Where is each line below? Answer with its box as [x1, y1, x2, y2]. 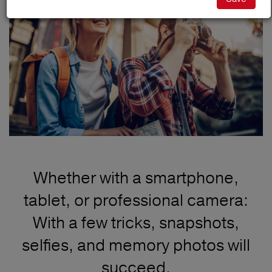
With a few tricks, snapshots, [33, 212, 239, 233]
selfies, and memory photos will [22, 234, 250, 256]
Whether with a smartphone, [33, 167, 239, 188]
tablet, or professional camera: [24, 189, 248, 211]
